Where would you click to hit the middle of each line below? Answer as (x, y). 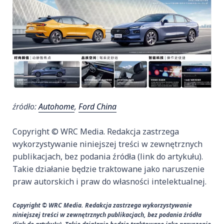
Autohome (56, 106)
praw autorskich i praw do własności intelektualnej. (109, 181)
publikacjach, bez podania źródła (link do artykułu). (108, 156)
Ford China (97, 106)
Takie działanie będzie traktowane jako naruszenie (108, 169)
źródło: (25, 106)
